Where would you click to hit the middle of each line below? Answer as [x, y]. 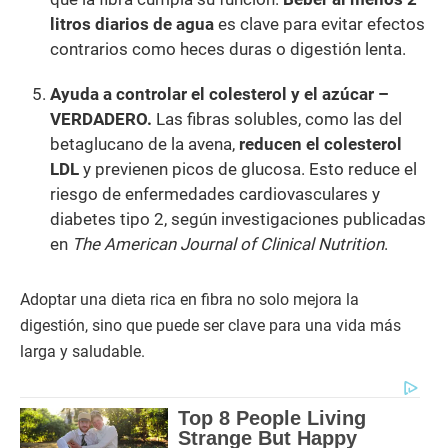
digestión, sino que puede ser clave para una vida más [210, 325]
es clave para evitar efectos [319, 23]
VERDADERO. [103, 118]
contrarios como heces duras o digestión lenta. [228, 48]
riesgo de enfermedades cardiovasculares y [215, 193]
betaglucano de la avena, [144, 143]
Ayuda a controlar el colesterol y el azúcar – [219, 93]
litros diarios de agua [132, 23]
